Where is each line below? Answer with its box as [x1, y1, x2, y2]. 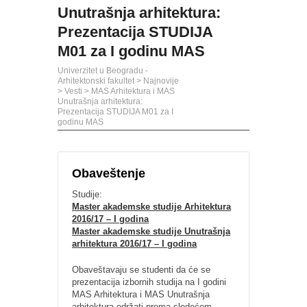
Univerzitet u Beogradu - [58, 66, 148, 75]
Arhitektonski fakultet [58, 76, 134, 86]
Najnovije [143, 76, 179, 86]
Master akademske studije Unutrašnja [72, 226, 230, 236]
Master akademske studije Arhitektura [72, 201, 231, 212]
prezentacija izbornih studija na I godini [72, 277, 226, 287]
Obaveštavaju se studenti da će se [72, 265, 210, 275]
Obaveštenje [72, 167, 145, 180]
